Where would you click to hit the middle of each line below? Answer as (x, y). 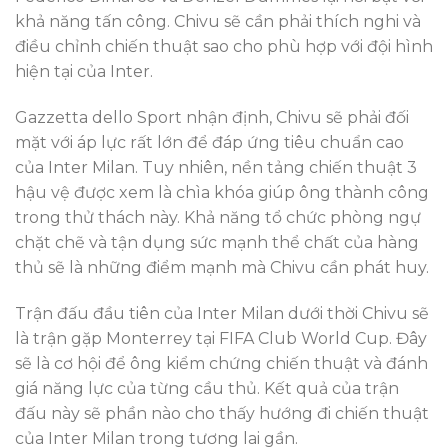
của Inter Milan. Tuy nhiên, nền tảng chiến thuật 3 (216, 168)
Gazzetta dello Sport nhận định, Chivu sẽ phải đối (212, 118)
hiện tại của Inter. (84, 72)
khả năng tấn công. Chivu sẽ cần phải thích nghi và (218, 22)
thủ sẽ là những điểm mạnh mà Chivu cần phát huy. (222, 268)
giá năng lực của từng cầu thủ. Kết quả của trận (207, 388)
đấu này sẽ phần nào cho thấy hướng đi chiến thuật (222, 413)
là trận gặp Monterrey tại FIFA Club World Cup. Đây (221, 338)
